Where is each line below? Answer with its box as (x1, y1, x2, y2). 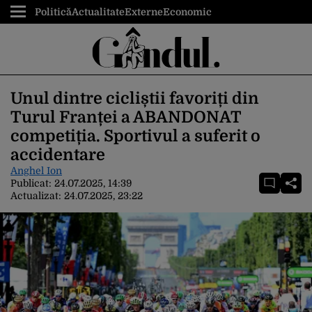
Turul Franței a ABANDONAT (10, 108, 241, 127)
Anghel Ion (10, 165, 62, 176)
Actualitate (72, 6, 125, 17)
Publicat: (10, 178, 54, 189)
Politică (35, 6, 72, 17)
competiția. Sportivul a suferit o (10, 127, 260, 146)
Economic (163, 6, 212, 17)
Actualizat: (10, 190, 64, 201)
